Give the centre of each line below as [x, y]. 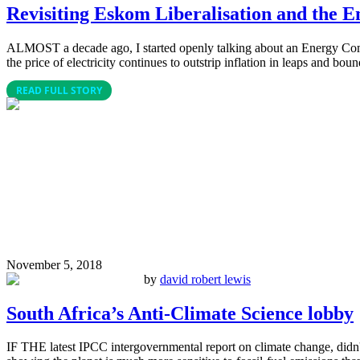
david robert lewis [205, 279]
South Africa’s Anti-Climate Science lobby [180, 313]
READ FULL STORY [59, 90]
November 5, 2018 [54, 264]
